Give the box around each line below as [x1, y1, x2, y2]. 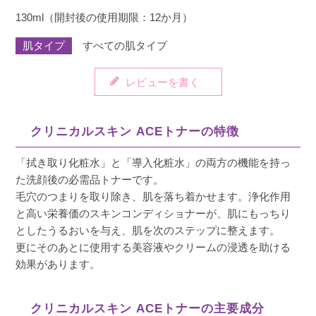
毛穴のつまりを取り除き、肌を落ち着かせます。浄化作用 [16, 190, 291, 203]
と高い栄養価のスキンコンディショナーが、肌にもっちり [16, 207, 291, 220]
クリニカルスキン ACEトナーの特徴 [30, 125, 239, 139]
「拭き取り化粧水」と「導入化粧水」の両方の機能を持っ [16, 157, 291, 169]
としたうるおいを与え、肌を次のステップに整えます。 [16, 224, 281, 237]
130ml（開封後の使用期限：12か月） [16, 11, 193, 24]
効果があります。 [16, 258, 101, 271]
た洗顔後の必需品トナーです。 [16, 174, 164, 186]
